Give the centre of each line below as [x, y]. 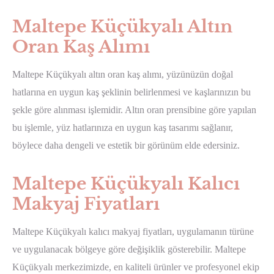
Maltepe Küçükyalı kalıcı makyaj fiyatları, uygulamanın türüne [133, 232]
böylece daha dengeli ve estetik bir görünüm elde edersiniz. [126, 146]
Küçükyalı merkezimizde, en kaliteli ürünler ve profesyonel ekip [136, 267]
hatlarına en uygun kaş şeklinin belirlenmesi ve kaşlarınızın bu [131, 92]
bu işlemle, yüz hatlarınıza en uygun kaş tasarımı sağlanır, [123, 128]
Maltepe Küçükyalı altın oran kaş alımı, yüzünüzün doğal [123, 75]
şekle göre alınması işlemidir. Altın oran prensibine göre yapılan [134, 110]
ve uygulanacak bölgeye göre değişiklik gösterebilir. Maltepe [129, 250]
